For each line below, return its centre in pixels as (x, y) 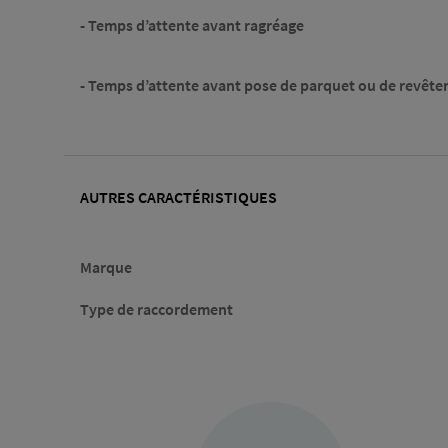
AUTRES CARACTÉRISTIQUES (178, 197)
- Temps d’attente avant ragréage (192, 25)
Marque (106, 266)
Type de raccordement (156, 308)
